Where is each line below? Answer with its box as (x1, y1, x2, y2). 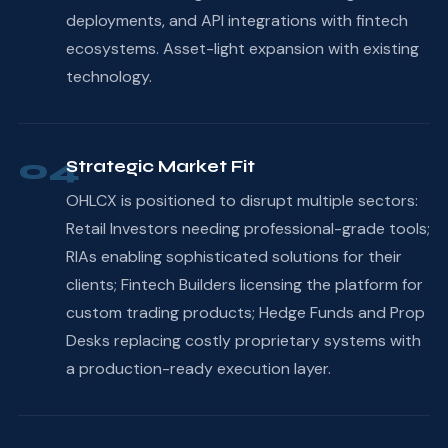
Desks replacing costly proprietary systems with (65, 329, 421, 351)
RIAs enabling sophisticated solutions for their (65, 245, 402, 267)
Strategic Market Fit (65, 155, 255, 177)
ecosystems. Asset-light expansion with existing (65, 37, 419, 59)
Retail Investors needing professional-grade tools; (65, 217, 430, 239)
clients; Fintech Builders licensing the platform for (65, 273, 423, 295)
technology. (65, 65, 152, 87)
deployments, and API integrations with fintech (65, 9, 408, 31)
